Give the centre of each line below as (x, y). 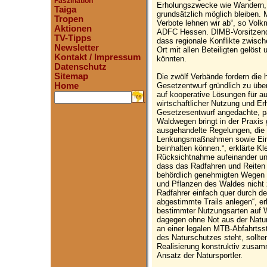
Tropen (69, 19)
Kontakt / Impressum (97, 57)
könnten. (172, 58)
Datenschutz (80, 67)
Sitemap (71, 76)
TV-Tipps (73, 38)
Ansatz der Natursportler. (200, 255)
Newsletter (77, 48)
